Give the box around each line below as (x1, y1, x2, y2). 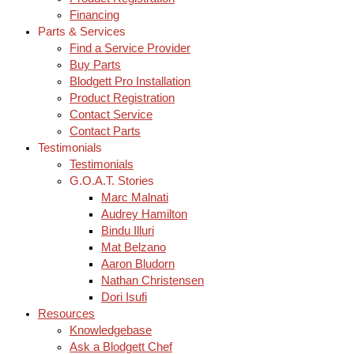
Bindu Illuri (101, 224, 154, 237)
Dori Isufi (101, 290, 147, 303)
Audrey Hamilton (101, 207, 187, 220)
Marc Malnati (101, 190, 168, 204)
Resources (38, 307, 95, 320)
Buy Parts (70, 58, 121, 71)
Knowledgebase (70, 323, 152, 337)
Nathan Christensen (101, 273, 204, 287)
